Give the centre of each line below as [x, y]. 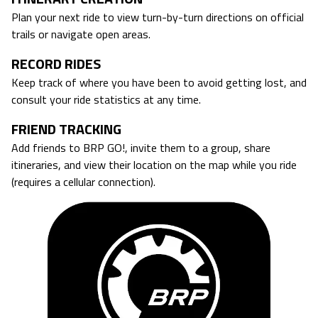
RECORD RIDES [56, 63]
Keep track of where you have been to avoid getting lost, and [159, 82]
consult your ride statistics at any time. [106, 99]
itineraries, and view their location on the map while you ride [154, 164]
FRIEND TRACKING [66, 128]
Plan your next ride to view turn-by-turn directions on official [158, 17]
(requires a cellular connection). [83, 181]
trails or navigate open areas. [81, 34]
